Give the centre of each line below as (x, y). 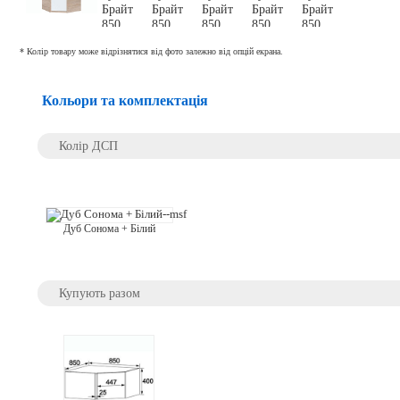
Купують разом (100, 292)
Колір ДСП (89, 145)
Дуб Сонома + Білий (109, 229)
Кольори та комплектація (125, 101)
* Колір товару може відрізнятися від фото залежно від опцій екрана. (151, 51)
